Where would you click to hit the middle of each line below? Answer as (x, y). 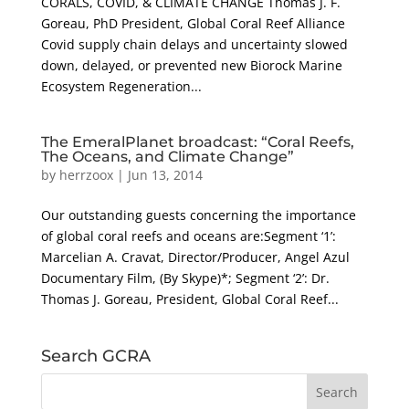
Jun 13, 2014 (165, 174)
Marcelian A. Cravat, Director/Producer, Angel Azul (195, 257)
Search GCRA (95, 356)
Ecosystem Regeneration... (121, 86)
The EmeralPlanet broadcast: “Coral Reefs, (197, 142)
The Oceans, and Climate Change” (167, 156)
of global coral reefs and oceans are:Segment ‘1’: (188, 236)
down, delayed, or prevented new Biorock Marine (191, 65)
